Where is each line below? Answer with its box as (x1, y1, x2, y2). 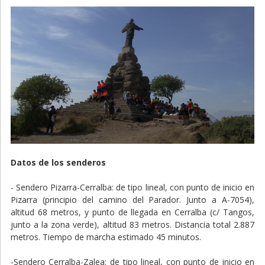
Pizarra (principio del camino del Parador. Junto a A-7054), (10, 194, 255, 206)
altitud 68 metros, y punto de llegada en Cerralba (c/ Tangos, (10, 206, 255, 218)
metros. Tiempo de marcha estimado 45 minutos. (10, 231, 201, 243)
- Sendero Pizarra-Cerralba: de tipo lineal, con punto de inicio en (10, 182, 255, 193)
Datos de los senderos (10, 157, 106, 169)
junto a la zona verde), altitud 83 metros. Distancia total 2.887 (10, 219, 255, 231)
